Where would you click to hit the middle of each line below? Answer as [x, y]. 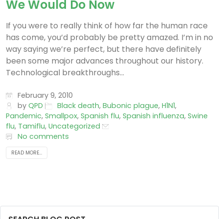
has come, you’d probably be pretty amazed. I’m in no [109, 37]
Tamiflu [32, 126]
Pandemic [24, 116]
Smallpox [61, 116]
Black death [78, 105]
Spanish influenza [153, 116]
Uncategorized [74, 126]
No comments [44, 136]
